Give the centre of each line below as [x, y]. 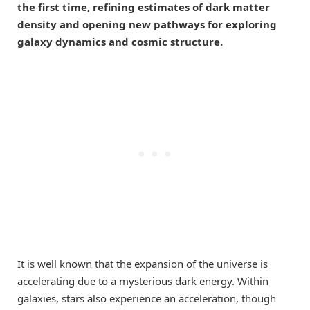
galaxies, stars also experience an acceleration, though [147, 299]
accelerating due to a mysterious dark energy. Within [143, 281]
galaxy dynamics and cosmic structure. [120, 42]
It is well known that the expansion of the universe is [143, 264]
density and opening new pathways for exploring [147, 25]
